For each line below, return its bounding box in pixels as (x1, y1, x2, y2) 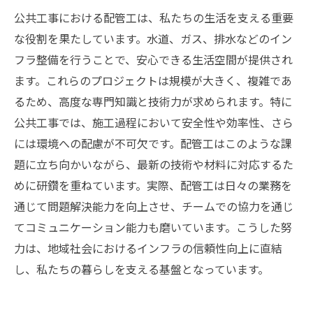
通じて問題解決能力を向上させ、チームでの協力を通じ (14, 198, 293, 214)
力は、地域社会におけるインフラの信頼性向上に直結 (14, 240, 282, 256)
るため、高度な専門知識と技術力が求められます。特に (14, 93, 292, 110)
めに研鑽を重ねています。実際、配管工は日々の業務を (14, 177, 292, 194)
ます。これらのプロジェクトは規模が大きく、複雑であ (14, 72, 292, 89)
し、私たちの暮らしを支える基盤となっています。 (14, 261, 269, 277)
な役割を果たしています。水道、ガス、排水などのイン (14, 30, 292, 47)
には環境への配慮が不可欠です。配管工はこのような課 (14, 135, 292, 152)
